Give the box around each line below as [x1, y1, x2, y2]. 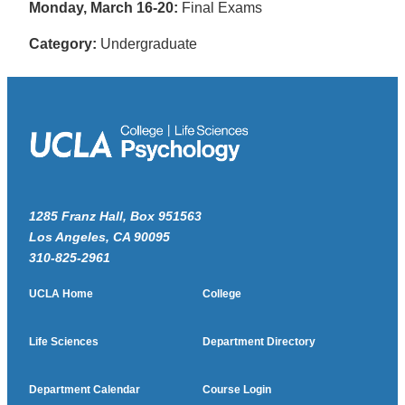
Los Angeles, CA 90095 [29, 230, 170, 245]
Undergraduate [97, 36, 197, 52]
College [202, 287, 241, 301]
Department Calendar [29, 383, 140, 397]
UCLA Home [29, 287, 93, 301]
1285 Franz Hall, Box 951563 [29, 209, 202, 224]
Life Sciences [29, 335, 99, 349]
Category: [29, 36, 97, 52]
